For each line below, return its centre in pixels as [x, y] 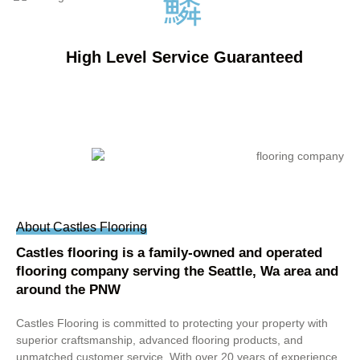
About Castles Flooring [82, 227]
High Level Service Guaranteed [184, 57]
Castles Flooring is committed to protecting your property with [172, 323]
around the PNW [68, 290]
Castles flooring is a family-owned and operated [169, 253]
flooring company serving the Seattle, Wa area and [177, 272]
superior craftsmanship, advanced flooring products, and [160, 340]
